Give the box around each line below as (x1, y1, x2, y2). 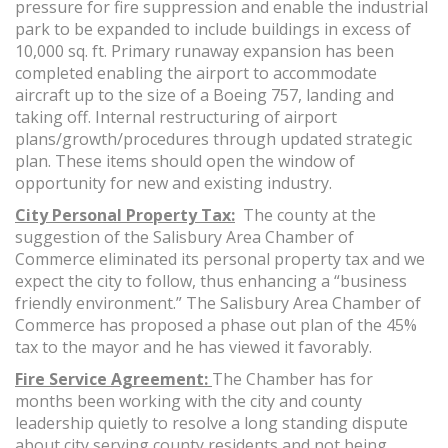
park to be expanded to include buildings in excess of (15, 18, 411, 41)
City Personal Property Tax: (15, 204, 235, 227)
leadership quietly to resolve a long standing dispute (15, 412, 408, 435)
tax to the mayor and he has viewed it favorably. (15, 336, 372, 359)
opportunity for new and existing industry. (15, 172, 332, 195)
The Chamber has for (212, 368, 373, 391)
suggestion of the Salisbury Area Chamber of (15, 226, 354, 249)
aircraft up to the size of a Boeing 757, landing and (15, 84, 394, 107)
